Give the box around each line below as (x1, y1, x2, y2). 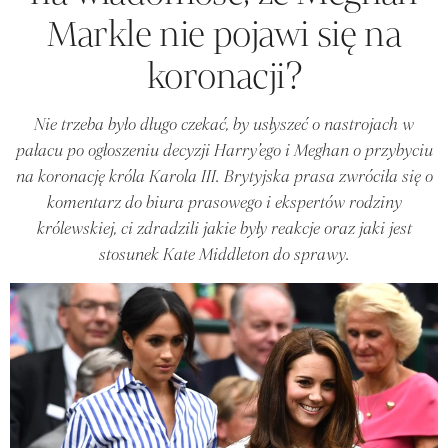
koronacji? (147, 53, 301, 98)
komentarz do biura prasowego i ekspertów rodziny (46, 192, 402, 212)
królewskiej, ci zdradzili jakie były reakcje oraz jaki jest (36, 218, 412, 238)
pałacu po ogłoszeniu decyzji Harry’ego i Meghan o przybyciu (15, 140, 433, 160)
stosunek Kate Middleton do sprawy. (98, 244, 350, 264)
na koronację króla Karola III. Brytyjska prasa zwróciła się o (15, 166, 433, 186)
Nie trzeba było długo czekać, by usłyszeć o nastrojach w (34, 114, 414, 134)
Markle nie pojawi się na (46, 11, 402, 56)
